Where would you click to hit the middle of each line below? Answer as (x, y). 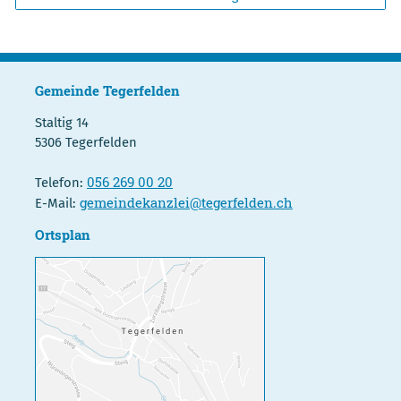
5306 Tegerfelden (86, 143)
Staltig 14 (62, 123)
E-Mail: (57, 204)
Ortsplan (63, 235)
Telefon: (61, 183)
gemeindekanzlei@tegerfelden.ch (186, 203)
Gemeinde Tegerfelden (107, 91)
